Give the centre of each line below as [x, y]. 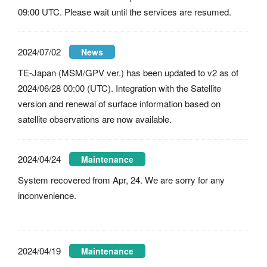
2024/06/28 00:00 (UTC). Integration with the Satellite [119, 88]
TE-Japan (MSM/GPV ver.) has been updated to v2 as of [128, 72]
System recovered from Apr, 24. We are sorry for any [121, 180]
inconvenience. [47, 195]
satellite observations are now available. [95, 119]
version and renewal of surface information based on [119, 103]
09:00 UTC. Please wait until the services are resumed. [125, 12]
